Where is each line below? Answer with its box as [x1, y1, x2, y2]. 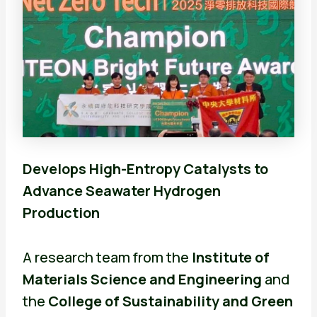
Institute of [191, 248, 270, 267]
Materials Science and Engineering [22, 270, 262, 289]
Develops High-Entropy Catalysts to [22, 159, 268, 179]
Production [22, 203, 100, 223]
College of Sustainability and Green [47, 292, 293, 311]
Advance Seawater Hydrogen [22, 181, 221, 201]
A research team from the [22, 248, 192, 267]
